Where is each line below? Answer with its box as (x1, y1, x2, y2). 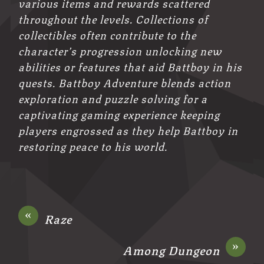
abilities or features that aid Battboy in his (18, 57, 243, 74)
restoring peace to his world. (18, 137, 168, 154)
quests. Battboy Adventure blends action (18, 73, 232, 90)
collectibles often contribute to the (18, 25, 197, 42)
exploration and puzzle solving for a (18, 89, 208, 106)
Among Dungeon (122, 240, 220, 259)
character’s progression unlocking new (18, 41, 222, 58)
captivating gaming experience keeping (18, 105, 220, 122)
